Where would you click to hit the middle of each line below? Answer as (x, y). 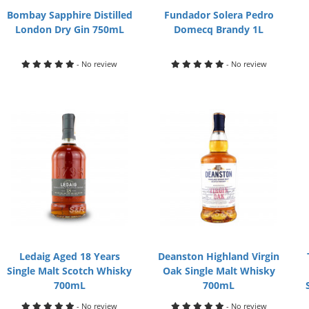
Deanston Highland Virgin (219, 256)
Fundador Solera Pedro (219, 15)
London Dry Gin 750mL (69, 29)
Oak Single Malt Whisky (219, 271)
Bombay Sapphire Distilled (69, 15)
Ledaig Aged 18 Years (69, 256)
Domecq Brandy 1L (219, 29)
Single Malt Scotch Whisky (70, 271)
